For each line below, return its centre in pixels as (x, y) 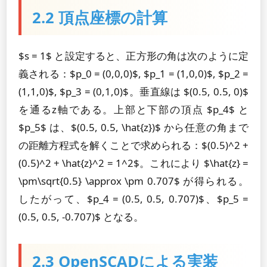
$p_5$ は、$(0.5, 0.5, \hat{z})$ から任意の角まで (133, 127)
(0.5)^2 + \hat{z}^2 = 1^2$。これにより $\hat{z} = (133, 163)
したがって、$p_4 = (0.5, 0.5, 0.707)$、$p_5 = (133, 199)
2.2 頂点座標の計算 (100, 18)
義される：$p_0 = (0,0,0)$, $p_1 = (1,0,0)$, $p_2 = (133, 74)
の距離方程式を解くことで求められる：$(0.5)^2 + (133, 145)
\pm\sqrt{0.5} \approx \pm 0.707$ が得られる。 (133, 181)
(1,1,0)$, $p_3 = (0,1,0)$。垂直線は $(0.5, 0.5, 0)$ (133, 91)
